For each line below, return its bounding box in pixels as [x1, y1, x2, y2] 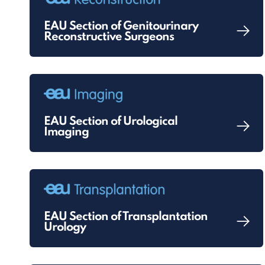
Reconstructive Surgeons [44, 31, 174, 43]
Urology [44, 222, 86, 234]
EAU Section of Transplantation [44, 211, 208, 223]
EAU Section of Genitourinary [44, 21, 198, 33]
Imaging [44, 127, 89, 138]
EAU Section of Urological [44, 116, 177, 128]
